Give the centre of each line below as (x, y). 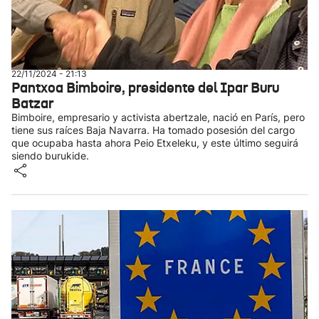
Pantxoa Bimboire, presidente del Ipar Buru (145, 88)
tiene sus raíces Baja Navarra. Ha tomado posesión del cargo (153, 130)
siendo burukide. (50, 156)
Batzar (32, 103)
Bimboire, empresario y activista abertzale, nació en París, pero (158, 117)
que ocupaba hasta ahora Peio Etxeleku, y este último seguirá (155, 143)
